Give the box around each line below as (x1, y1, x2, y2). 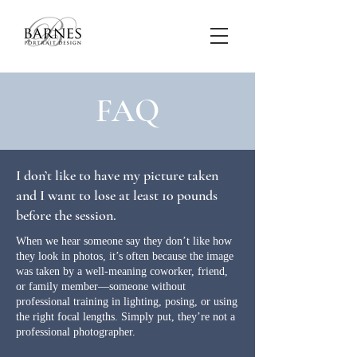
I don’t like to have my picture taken (16, 167, 218, 184)
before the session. (16, 206, 116, 224)
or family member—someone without (16, 280, 186, 292)
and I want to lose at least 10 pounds (16, 186, 218, 204)
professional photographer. (16, 326, 135, 338)
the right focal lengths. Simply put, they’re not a (16, 311, 235, 323)
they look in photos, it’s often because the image (16, 250, 233, 262)
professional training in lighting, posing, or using (16, 296, 237, 308)
